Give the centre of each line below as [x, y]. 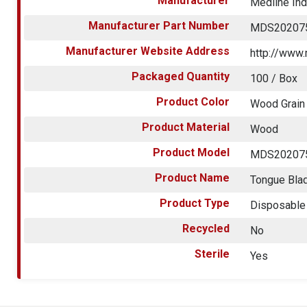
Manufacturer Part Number [159, 25]
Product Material [186, 127]
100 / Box [274, 78]
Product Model [192, 152]
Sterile [212, 254]
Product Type [195, 203]
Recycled [206, 228]
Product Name [193, 177]
